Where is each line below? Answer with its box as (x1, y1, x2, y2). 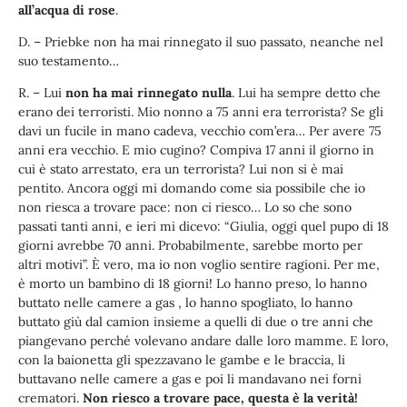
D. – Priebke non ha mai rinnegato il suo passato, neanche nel (18, 34, 383, 51)
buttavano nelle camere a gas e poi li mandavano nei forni (18, 371, 362, 388)
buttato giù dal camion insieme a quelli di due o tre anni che (18, 313, 373, 331)
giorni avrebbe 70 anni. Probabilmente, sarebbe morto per (18, 237, 362, 254)
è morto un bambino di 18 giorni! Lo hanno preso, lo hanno (18, 275, 367, 293)
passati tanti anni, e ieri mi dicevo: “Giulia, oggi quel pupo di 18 (18, 218, 389, 235)
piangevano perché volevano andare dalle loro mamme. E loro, (18, 333, 389, 350)
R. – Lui (18, 84, 65, 102)
